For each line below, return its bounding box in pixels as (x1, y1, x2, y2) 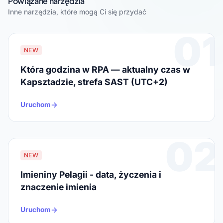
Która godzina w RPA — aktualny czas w (20, 64, 190, 75)
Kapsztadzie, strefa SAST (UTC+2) (20, 77, 168, 88)
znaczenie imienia (20, 182, 97, 193)
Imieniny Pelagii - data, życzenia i (20, 169, 161, 180)
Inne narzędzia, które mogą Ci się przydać (8, 7, 146, 16)
